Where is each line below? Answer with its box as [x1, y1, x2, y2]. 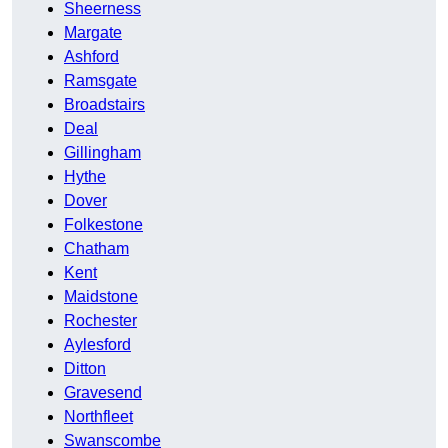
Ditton [64, 360, 106, 378]
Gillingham [64, 144, 141, 162]
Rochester [64, 312, 137, 330]
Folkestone [64, 216, 143, 234]
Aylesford [64, 336, 131, 354]
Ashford [64, 48, 119, 66]
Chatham [64, 240, 129, 258]
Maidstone [64, 288, 138, 306]
